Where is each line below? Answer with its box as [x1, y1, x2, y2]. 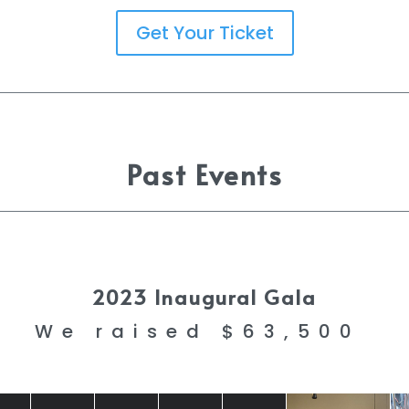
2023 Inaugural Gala [92, 282, 317, 310]
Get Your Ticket [135, 20, 274, 47]
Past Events [126, 155, 283, 194]
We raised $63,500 [35, 318, 374, 344]
